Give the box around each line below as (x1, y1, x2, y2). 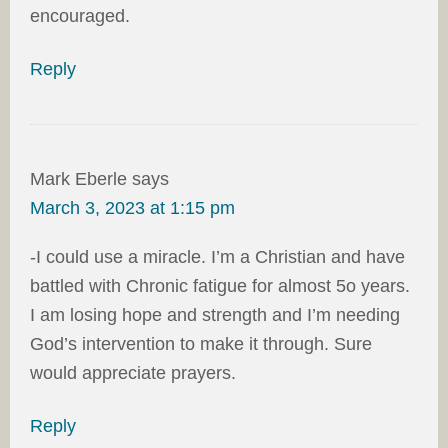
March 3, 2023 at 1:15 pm (30, 197, 235, 218)
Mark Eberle (30, 168, 127, 189)
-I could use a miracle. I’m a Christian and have (30, 246, 405, 267)
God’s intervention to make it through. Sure (30, 333, 372, 354)
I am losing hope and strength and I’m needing (30, 304, 400, 325)
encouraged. (30, 5, 130, 26)
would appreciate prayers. (30, 362, 236, 383)
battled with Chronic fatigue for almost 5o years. (30, 275, 410, 296)
